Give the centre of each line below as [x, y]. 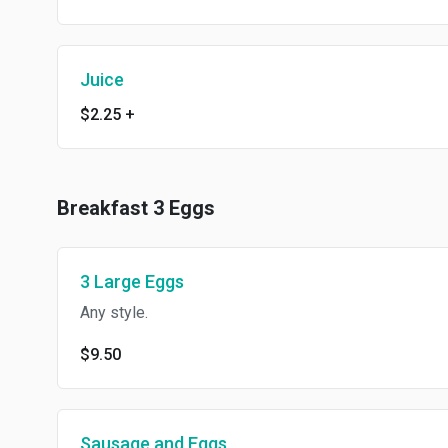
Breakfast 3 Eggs [136, 208]
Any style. [114, 312]
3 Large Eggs [132, 281]
